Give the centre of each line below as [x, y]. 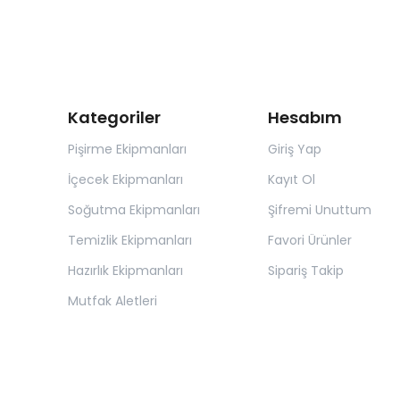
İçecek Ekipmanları [125, 179]
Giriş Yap [294, 149]
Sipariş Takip [305, 271]
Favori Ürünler [309, 240]
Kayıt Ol [291, 179]
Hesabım [304, 117]
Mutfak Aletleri [112, 301]
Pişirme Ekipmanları [127, 149]
